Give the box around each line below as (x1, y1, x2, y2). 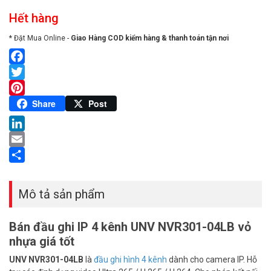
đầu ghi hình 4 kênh (94, 254, 167, 264)
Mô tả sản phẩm (18, 186, 105, 201)
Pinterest (9, 97, 48, 109)
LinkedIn (9, 132, 45, 145)
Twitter (9, 82, 39, 93)
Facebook (9, 66, 51, 77)
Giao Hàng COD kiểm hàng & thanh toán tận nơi (71, 34, 229, 42)
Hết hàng (9, 11, 59, 25)
